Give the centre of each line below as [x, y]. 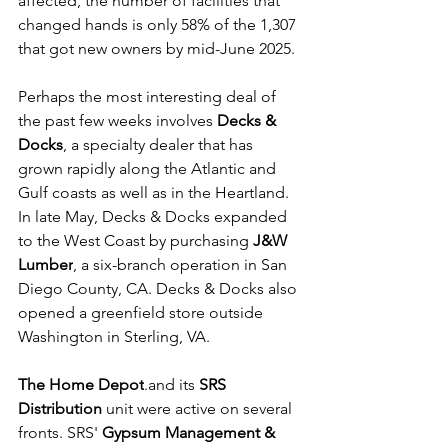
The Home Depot [81, 385]
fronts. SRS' [60, 433]
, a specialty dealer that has [160, 145]
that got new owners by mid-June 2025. [156, 49]
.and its [171, 385]
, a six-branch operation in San [182, 265]
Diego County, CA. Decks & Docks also [159, 289]
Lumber [45, 265]
